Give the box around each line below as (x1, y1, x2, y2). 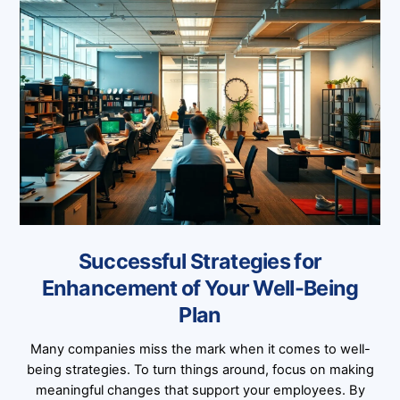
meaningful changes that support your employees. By (35, 381, 365, 398)
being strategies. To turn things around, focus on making (26, 361, 374, 378)
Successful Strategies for (78, 247, 322, 274)
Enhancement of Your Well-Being (41, 274, 359, 301)
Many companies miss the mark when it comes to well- (29, 340, 371, 357)
